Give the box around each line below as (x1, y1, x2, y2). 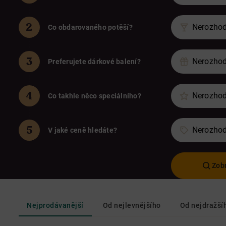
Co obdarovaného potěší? (48, 23, 133, 31)
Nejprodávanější (27, 201, 84, 209)
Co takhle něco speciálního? (48, 91, 141, 100)
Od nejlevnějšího (102, 201, 161, 209)
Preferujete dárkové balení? (48, 57, 141, 66)
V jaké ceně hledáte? (48, 126, 117, 134)
